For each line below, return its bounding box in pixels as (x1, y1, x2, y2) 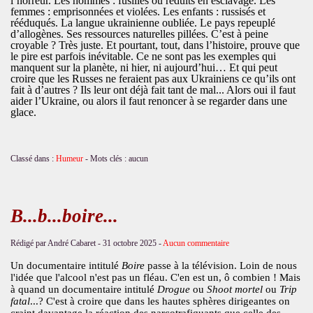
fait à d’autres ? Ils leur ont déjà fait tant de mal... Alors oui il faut (10, 83, 296, 96)
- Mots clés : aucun (82, 153, 148, 163)
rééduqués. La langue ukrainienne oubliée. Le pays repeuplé (10, 16, 275, 29)
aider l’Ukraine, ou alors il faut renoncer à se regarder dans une (10, 94, 287, 107)
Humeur (55, 153, 83, 163)
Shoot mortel (206, 283, 265, 295)
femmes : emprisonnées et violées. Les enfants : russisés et (10, 5, 265, 17)
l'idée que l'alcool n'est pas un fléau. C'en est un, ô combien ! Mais (10, 271, 300, 283)
